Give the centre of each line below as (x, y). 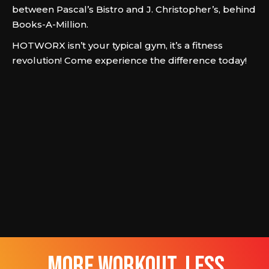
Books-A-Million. (50, 24)
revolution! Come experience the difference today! (129, 60)
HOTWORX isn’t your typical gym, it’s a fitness (117, 45)
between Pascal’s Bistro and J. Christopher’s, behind (134, 9)
